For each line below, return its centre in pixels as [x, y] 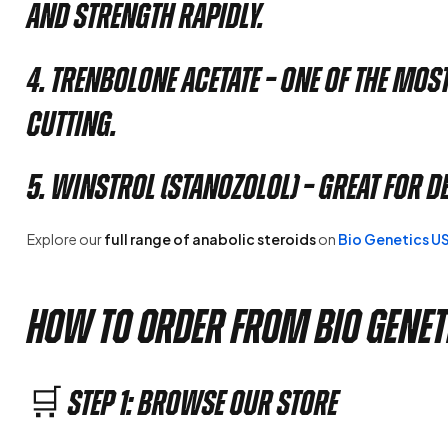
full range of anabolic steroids [210, 239]
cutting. [72, 123]
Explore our [65, 239]
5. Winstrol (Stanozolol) [162, 187]
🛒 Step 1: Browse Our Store [182, 403]
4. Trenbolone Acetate [143, 79]
